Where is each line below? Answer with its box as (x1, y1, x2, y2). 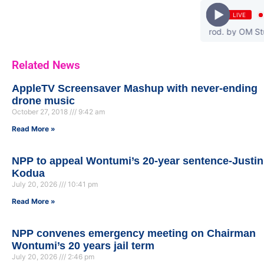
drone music (12, 95, 75, 107)
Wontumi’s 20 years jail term (12, 240, 154, 252)
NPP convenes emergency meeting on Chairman (12, 227, 256, 240)
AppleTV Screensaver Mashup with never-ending (12, 82, 258, 95)
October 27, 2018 (12, 107, 70, 117)
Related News (12, 58, 80, 72)
